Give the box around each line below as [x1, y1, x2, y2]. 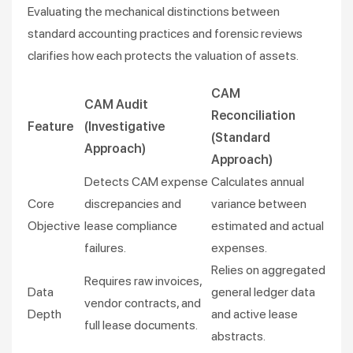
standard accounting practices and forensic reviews [28, 26, 303, 41]
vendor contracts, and [84, 295, 201, 310]
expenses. [211, 240, 267, 255]
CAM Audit [84, 97, 148, 112]
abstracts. [211, 329, 266, 344]
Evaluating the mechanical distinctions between [28, 4, 280, 19]
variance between [211, 196, 307, 211]
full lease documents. [84, 318, 198, 333]
